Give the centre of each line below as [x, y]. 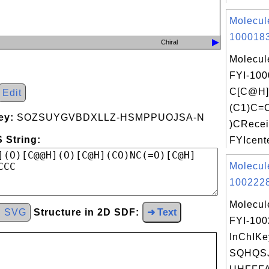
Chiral [170, 42]
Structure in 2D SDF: [86, 212]
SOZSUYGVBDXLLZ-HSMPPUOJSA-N [109, 117]
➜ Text [162, 212]
